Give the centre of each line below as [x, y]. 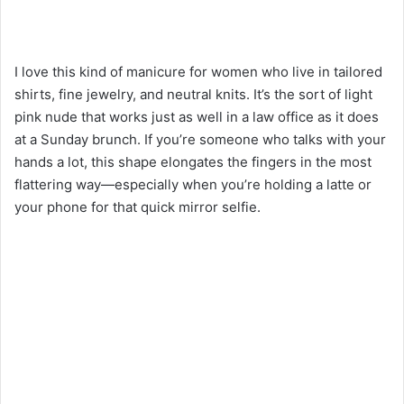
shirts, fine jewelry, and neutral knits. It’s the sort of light [193, 95]
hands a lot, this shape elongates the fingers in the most [193, 162]
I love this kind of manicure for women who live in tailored [198, 72]
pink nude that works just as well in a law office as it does [197, 117]
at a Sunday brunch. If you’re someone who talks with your [200, 140]
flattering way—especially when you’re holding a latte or [193, 185]
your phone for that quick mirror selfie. [138, 207]
